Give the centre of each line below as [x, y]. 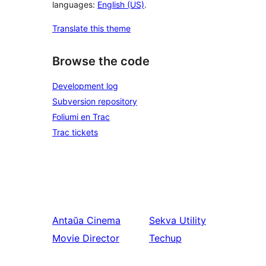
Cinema [104, 220]
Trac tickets [75, 132]
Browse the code [101, 61]
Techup [165, 238]
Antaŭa [68, 220]
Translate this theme [91, 28]
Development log [85, 86]
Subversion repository [95, 101]
